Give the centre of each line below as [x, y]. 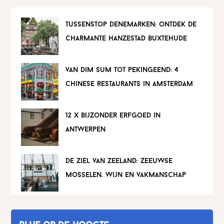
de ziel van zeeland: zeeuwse [119, 161]
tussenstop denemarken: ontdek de [131, 24]
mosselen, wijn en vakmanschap [126, 175]
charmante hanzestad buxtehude [126, 38]
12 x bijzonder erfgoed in [113, 115]
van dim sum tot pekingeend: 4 [122, 70]
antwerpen [86, 129]
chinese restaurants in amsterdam [129, 84]
